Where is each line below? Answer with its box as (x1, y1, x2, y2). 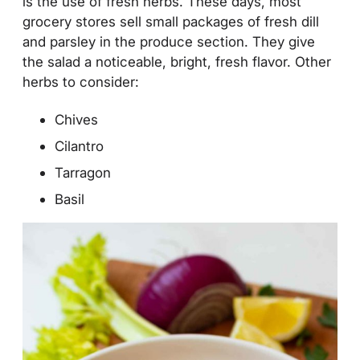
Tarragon (55, 163, 111, 181)
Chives (55, 110, 98, 128)
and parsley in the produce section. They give (22, 32, 315, 50)
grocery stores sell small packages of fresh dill (22, 12, 319, 30)
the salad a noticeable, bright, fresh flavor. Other (22, 52, 331, 70)
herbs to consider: (22, 72, 139, 90)
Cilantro (55, 137, 104, 154)
